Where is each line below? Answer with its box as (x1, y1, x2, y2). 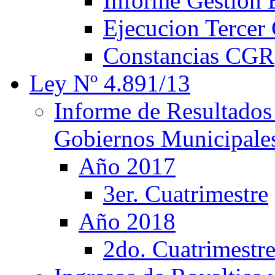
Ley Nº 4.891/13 (29, 70, 190, 96)
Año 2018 (79, 208, 176, 234)
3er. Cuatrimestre (103, 180, 268, 207)
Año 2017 (79, 153, 176, 179)
